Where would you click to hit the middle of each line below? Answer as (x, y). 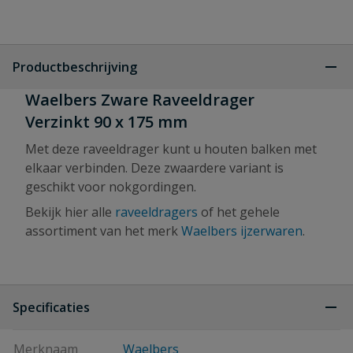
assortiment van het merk (103, 231)
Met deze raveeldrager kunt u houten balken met (171, 149)
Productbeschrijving (75, 67)
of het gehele (239, 212)
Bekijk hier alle (70, 212)
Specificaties (51, 307)
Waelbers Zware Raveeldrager (140, 100)
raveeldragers (156, 212)
